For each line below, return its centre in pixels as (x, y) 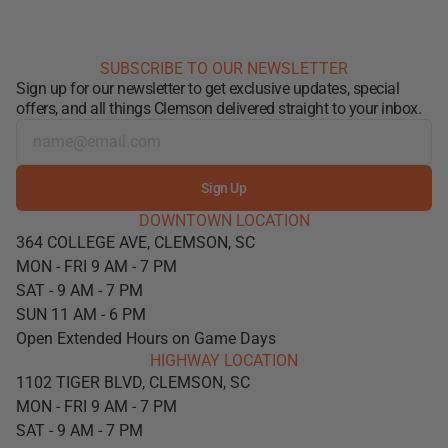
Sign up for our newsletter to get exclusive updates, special (208, 88)
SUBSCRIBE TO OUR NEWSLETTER (224, 68)
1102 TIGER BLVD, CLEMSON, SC (133, 382)
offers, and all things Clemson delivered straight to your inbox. (219, 108)
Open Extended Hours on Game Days (146, 338)
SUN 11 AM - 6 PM (81, 314)
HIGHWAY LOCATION (224, 360)
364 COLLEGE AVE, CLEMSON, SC (135, 242)
